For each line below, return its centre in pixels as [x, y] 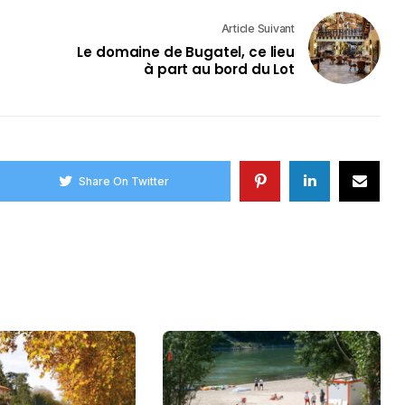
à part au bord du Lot [219, 69]
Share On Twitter [124, 181]
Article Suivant [258, 28]
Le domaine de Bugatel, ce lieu [186, 52]
